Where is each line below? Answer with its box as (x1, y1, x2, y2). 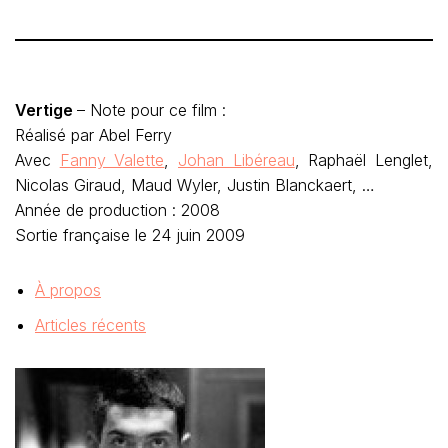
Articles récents (35, 315, 146, 335)
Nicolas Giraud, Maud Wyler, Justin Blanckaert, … (15, 175, 375, 195)
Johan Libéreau (178, 150, 295, 170)
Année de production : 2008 (15, 200, 220, 220)
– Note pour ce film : (77, 100, 231, 120)
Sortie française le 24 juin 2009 (15, 225, 245, 245)
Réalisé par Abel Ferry (15, 125, 172, 145)
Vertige (15, 100, 77, 120)
